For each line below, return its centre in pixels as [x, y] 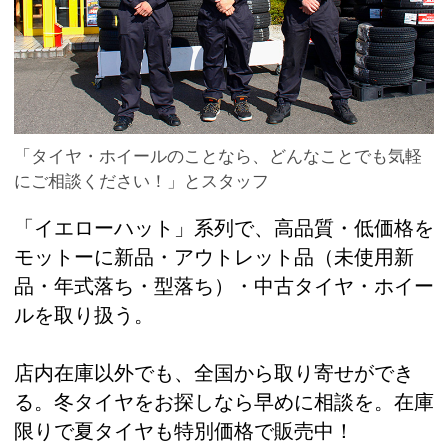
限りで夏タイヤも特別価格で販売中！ [184, 431]
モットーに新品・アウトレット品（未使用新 [214, 257]
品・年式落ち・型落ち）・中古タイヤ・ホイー [224, 286]
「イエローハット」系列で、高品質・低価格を [224, 228]
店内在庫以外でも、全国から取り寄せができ [214, 373]
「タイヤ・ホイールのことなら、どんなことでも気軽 [218, 157]
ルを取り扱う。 [84, 315]
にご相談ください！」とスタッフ [141, 182]
